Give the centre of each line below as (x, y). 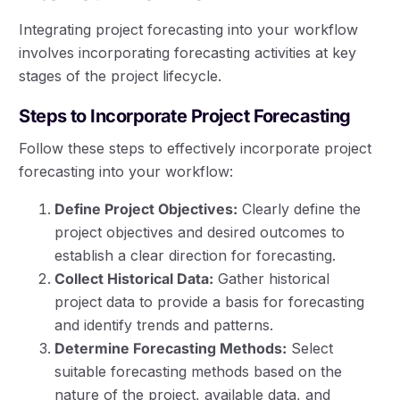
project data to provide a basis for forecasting (210, 301)
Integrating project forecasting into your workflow (189, 29)
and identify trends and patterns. (164, 325)
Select (310, 348)
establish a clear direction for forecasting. (196, 255)
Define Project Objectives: (146, 208)
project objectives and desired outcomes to (200, 232)
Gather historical (272, 278)
